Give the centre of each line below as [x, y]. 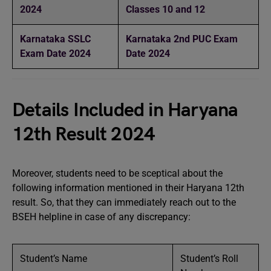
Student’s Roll [209, 259]
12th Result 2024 [84, 135]
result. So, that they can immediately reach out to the [124, 202]
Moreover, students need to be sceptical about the [117, 173]
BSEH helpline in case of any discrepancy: [103, 217]
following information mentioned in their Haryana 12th [128, 188]
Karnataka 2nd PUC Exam [182, 39]
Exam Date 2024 [55, 54]
